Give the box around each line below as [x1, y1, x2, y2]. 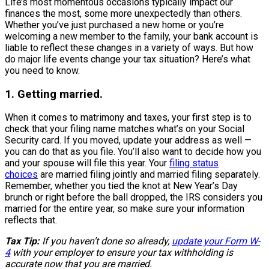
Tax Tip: [5, 235, 42, 247]
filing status [169, 157, 219, 169]
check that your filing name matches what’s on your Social [5, 123, 244, 135]
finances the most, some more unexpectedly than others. [5, 7, 242, 19]
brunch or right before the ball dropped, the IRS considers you [5, 192, 262, 204]
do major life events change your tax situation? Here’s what [5, 53, 250, 65]
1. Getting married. [5, 87, 103, 101]
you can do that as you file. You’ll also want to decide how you [5, 146, 261, 158]
